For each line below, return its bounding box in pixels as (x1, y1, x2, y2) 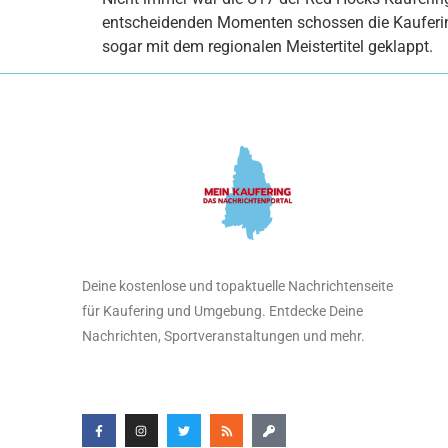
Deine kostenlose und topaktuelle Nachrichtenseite (82, 278, 393, 295)
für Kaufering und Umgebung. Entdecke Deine (82, 303, 363, 320)
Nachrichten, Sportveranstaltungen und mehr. (82, 328, 365, 345)
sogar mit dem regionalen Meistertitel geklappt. (102, 37, 433, 56)
